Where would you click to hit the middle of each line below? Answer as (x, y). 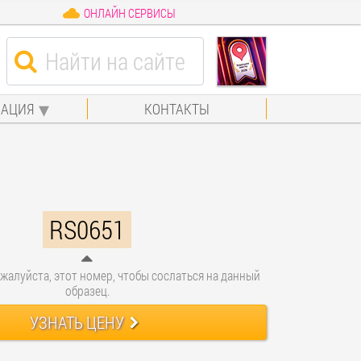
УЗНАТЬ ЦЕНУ (77, 322)
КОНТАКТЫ (177, 108)
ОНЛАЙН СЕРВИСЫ (129, 13)
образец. (87, 290)
